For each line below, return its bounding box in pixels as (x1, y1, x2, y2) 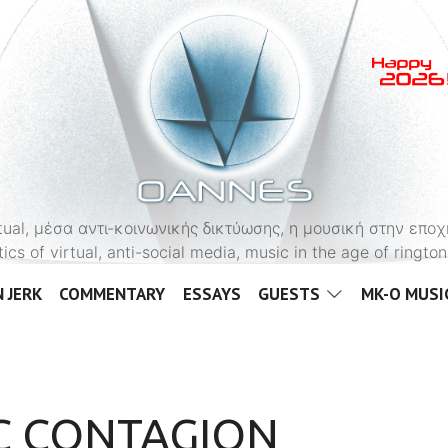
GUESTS (258, 283, 321, 305)
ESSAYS (182, 283, 241, 305)
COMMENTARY (59, 283, 166, 305)
